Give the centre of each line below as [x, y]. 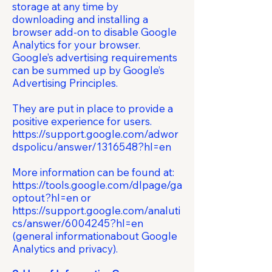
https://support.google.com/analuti [96, 210]
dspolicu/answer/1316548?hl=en [92, 147]
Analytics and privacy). [65, 249]
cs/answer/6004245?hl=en [78, 223]
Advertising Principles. [65, 83]
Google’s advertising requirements [95, 57]
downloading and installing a [80, 19]
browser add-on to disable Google [94, 32]
